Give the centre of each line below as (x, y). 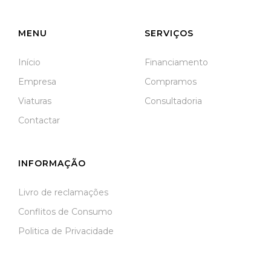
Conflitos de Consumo (65, 212)
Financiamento (176, 63)
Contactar (39, 121)
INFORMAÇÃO (52, 164)
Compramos (171, 82)
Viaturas (35, 101)
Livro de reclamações (63, 193)
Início (29, 63)
